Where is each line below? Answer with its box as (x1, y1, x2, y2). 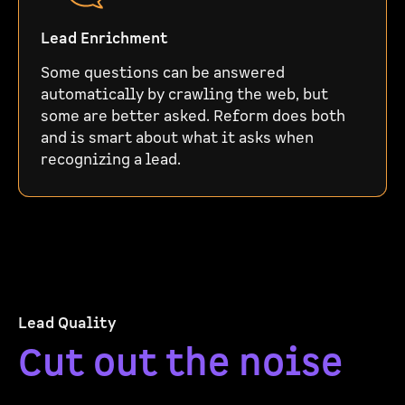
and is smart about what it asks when (41, 128, 314, 148)
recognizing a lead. (41, 150, 181, 170)
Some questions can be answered (41, 63, 285, 83)
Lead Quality (18, 314, 117, 334)
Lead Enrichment (41, 29, 168, 49)
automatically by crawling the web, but (41, 85, 328, 105)
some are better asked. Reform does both (41, 107, 345, 127)
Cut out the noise (18, 338, 343, 389)
